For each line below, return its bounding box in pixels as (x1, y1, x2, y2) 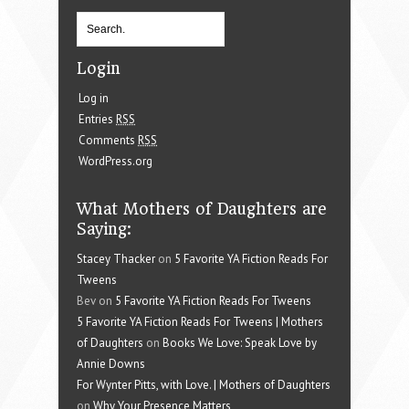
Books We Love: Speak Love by (163, 334, 317, 351)
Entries (79, 110, 116, 127)
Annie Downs (77, 355, 145, 372)
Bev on (77, 292, 115, 309)
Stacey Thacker (77, 250, 155, 267)
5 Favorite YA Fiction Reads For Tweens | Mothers (77, 313, 323, 330)
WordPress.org (79, 152, 152, 169)
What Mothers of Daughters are (77, 199, 327, 218)
